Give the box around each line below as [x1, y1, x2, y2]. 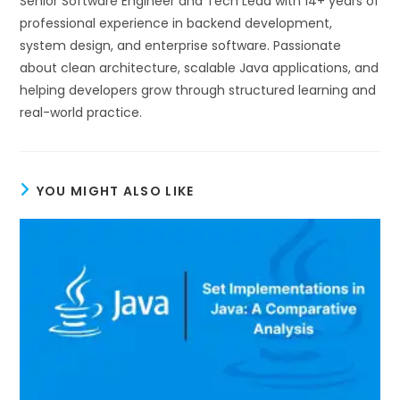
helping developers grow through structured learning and [20, 80, 377, 99]
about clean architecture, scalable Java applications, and [20, 58, 379, 77]
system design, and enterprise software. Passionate [20, 36, 342, 54]
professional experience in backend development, [20, 13, 333, 32]
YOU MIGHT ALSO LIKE [36, 181, 195, 200]
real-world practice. [20, 103, 143, 121]
